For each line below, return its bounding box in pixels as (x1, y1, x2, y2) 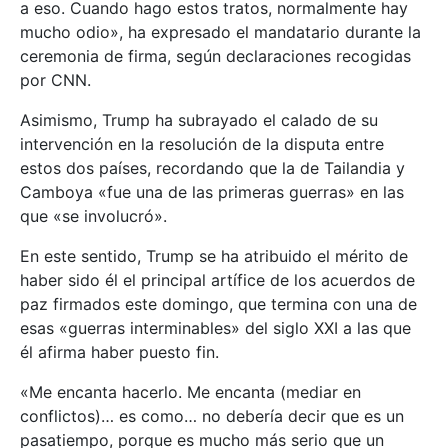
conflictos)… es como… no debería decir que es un (20, 405, 404, 426)
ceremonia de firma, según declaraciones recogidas (20, 45, 411, 66)
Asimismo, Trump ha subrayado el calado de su (20, 109, 378, 130)
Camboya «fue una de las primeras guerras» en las (20, 181, 404, 202)
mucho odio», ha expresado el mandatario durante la (20, 21, 421, 42)
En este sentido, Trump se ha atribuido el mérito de (20, 245, 408, 266)
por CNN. (20, 69, 91, 90)
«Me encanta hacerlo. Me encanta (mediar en (20, 381, 361, 402)
